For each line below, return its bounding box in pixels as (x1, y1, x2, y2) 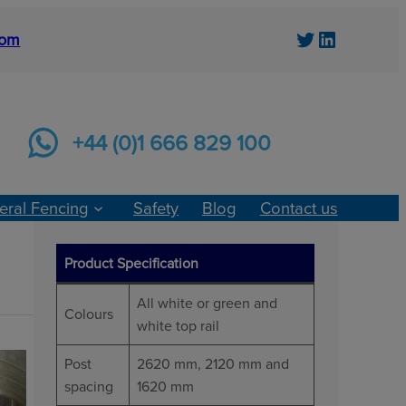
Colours (63, 303, 113, 324)
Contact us (259, 195, 338, 219)
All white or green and (136, 292, 277, 313)
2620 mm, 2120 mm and (136, 353, 289, 373)
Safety (133, 195, 179, 219)
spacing (63, 375, 113, 396)
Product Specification (63, 252, 198, 273)
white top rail (136, 314, 219, 335)
